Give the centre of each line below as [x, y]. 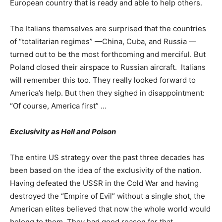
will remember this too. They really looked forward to [103, 80]
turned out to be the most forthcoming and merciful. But [108, 55]
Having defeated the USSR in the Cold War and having [104, 183]
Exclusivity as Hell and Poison [63, 132]
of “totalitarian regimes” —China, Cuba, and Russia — [103, 42]
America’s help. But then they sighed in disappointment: [107, 93]
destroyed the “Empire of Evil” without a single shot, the [108, 196]
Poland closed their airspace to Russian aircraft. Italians [108, 67]
